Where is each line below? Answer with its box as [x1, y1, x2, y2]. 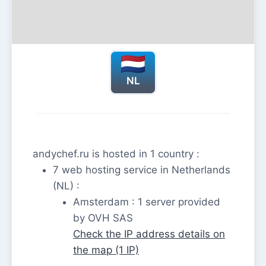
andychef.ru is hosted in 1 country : [33, 148, 199, 160]
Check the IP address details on [73, 228, 225, 240]
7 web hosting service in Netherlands [53, 164, 230, 176]
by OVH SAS [73, 212, 133, 224]
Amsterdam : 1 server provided [73, 196, 220, 208]
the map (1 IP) [73, 244, 139, 256]
